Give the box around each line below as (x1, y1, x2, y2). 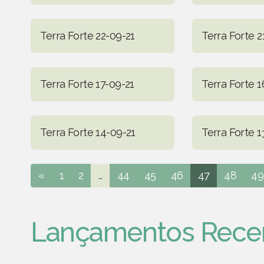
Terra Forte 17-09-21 (40, 77, 134, 90)
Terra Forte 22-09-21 (40, 29, 135, 42)
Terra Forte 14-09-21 (40, 126, 136, 138)
